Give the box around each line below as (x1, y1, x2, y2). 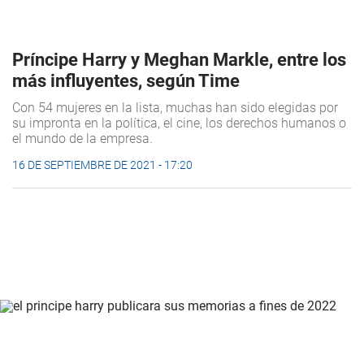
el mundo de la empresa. (12, 130, 153, 146)
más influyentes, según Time (12, 70, 240, 91)
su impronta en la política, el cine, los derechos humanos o (12, 115, 346, 131)
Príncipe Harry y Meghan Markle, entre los (12, 49, 346, 70)
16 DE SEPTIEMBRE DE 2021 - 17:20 (12, 158, 193, 171)
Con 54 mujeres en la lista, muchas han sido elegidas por (12, 99, 338, 115)
